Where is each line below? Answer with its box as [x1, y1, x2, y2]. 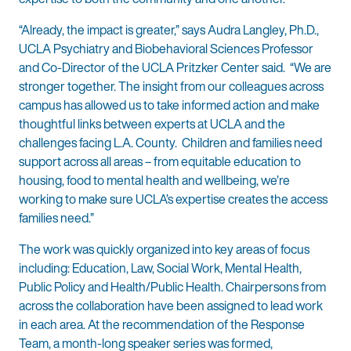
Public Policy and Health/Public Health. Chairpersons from [19, 277, 326, 297]
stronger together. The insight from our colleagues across [19, 77, 324, 96]
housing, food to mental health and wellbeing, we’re [19, 171, 290, 190]
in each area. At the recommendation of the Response [19, 315, 305, 335]
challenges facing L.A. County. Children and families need [19, 133, 322, 153]
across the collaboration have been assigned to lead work [19, 296, 323, 316]
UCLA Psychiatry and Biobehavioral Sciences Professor [19, 39, 313, 59]
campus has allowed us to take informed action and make [19, 96, 320, 115]
